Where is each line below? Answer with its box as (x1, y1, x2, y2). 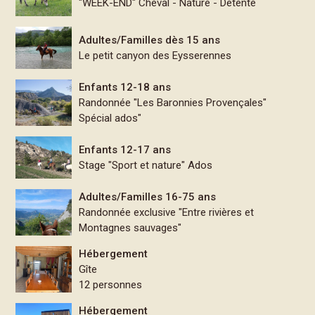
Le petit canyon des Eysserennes (79, 49, 232, 63)
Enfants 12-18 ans (79, 81, 172, 94)
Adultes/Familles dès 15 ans (79, 34, 221, 47)
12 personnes (79, 278, 143, 292)
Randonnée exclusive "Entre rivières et (79, 206, 255, 219)
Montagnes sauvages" (79, 221, 182, 235)
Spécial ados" (79, 112, 142, 125)
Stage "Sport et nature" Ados (79, 159, 213, 172)
